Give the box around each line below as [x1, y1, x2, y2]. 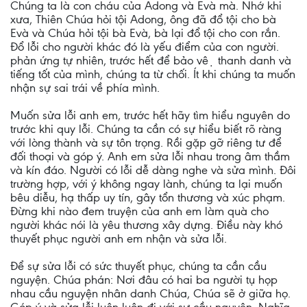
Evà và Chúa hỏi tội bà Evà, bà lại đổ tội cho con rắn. [10, 26, 280, 40]
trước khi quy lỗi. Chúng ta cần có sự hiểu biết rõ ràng [10, 122, 282, 136]
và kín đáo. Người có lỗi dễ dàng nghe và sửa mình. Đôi [10, 163, 296, 177]
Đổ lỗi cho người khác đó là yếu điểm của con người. [10, 40, 279, 53]
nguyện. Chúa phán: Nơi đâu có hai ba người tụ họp [10, 273, 278, 286]
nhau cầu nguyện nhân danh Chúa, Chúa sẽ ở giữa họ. [10, 286, 291, 300]
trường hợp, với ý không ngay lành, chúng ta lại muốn [10, 177, 282, 191]
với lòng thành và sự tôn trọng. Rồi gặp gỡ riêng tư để [10, 136, 282, 149]
